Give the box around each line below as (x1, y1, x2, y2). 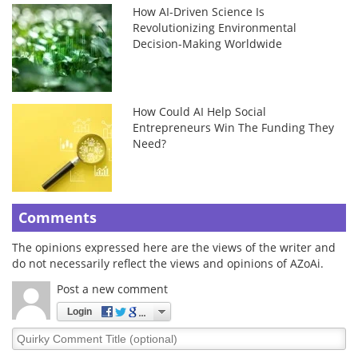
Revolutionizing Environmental (133, 20, 297, 36)
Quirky (11, 327, 49, 343)
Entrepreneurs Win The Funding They (133, 120, 335, 136)
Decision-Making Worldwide (133, 36, 283, 52)
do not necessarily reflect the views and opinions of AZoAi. (12, 256, 324, 272)
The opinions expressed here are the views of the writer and (12, 240, 336, 256)
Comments (18, 208, 97, 228)
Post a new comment (57, 281, 168, 297)
